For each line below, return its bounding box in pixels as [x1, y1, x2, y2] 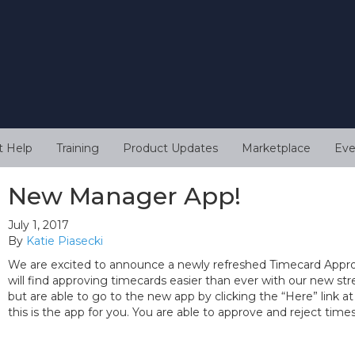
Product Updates [123, 141, 218, 156]
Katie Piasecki [26, 234, 103, 249]
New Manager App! [8, 181, 241, 212]
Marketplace [242, 141, 311, 156]
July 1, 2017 [8, 218, 69, 233]
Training [56, 141, 99, 156]
